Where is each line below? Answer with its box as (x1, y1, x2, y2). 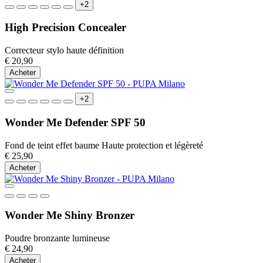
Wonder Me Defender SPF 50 (5, 116, 146, 129)
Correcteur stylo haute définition (5, 45, 124, 56)
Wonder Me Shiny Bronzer (5, 209, 134, 222)
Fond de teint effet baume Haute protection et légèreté (5, 140, 203, 150)
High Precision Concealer (5, 21, 126, 34)
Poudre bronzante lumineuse (5, 232, 110, 243)
